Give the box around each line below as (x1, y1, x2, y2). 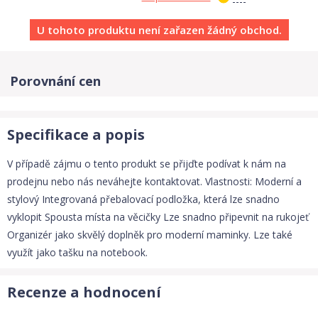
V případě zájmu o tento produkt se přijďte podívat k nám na (7, 157, 286, 170)
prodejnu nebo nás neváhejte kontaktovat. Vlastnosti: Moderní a (7, 175, 302, 188)
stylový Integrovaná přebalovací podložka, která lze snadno (7, 192, 280, 206)
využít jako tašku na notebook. (7, 246, 148, 259)
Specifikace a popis (7, 125, 145, 144)
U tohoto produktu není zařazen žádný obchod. (36, 23, 282, 37)
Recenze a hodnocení (7, 283, 161, 302)
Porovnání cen (10, 72, 101, 89)
